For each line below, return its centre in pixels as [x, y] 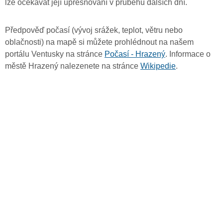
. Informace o [188, 54]
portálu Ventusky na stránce [55, 54]
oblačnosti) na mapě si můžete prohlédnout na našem [99, 42]
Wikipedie [158, 66]
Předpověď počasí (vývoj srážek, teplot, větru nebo [94, 30]
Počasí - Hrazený [135, 54]
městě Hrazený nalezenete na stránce [73, 66]
